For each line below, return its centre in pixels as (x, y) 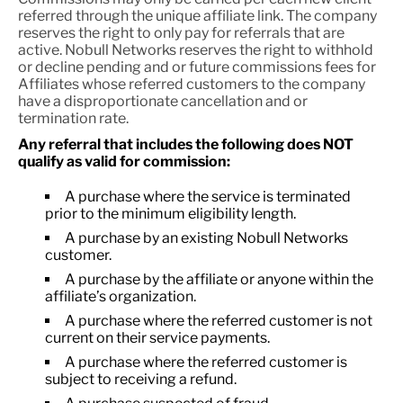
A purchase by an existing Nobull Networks (206, 238)
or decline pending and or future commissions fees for (197, 67)
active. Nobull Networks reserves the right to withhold (196, 50)
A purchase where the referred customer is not (219, 321)
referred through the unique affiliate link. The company (197, 16)
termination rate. (73, 118)
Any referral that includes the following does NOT (186, 144)
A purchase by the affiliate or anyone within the (219, 279)
